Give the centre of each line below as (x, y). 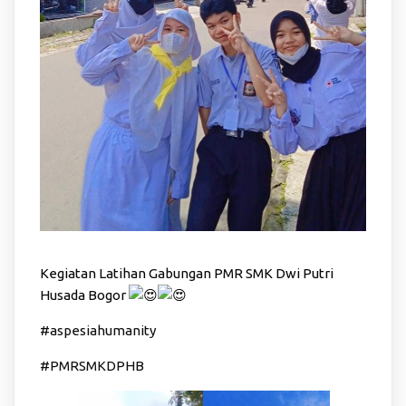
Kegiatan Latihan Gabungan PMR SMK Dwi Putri (186, 273)
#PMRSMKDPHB (92, 365)
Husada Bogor (84, 295)
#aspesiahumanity (97, 330)
